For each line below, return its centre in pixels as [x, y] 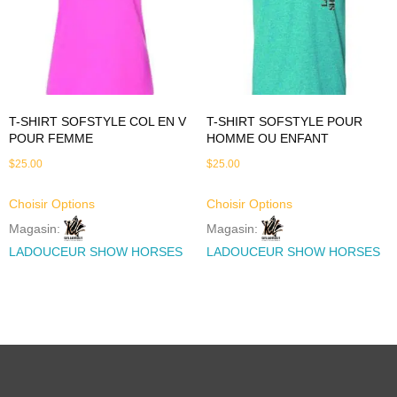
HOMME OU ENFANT [267, 139]
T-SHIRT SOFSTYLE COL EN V [97, 122]
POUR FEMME [51, 139]
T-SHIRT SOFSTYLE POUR [284, 122]
